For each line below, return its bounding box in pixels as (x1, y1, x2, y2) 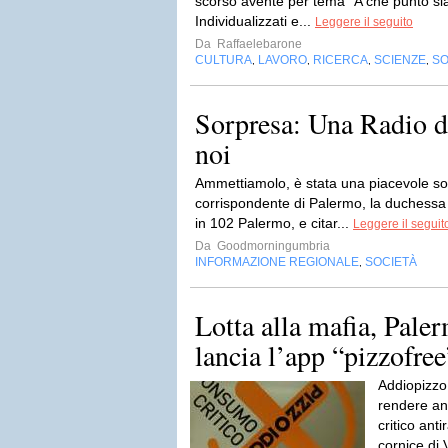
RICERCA (313, 53, 368, 67)
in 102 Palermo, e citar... (195, 215, 353, 231)
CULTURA (195, 53, 252, 67)
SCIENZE (374, 53, 426, 67)
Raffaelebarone (214, 37, 302, 51)
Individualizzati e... (195, 13, 315, 29)
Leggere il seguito (315, 15, 413, 29)
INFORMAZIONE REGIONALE (195, 255, 359, 269)
